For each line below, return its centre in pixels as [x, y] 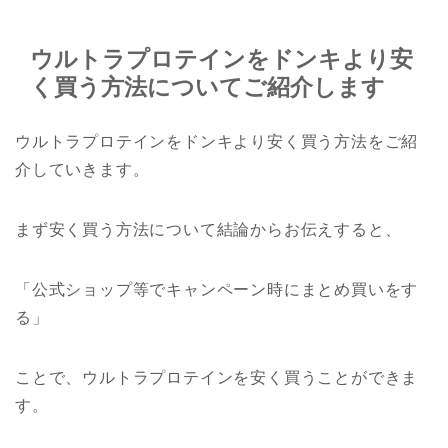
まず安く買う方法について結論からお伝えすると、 [208, 229]
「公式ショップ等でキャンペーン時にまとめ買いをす [217, 289]
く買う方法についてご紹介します [207, 86]
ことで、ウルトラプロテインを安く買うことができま [217, 377]
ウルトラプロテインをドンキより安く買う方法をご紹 [217, 141]
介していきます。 [82, 169]
